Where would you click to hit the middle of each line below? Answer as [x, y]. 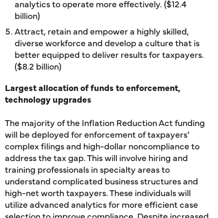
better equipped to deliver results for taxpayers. [109, 54]
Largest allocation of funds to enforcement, [93, 87]
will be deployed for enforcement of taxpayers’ [97, 134]
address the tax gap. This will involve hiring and [96, 157]
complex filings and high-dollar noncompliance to [102, 146]
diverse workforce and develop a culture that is [107, 43]
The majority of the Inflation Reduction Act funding [105, 122]
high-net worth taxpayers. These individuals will [98, 192]
